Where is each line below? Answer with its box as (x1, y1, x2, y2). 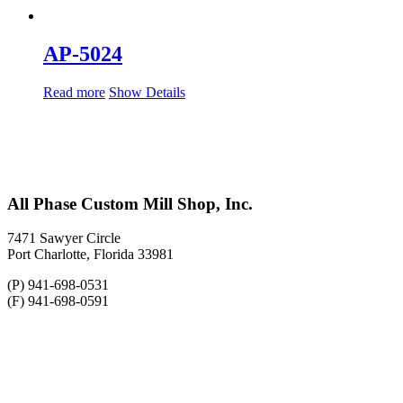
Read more (43, 85, 105, 100)
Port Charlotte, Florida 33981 (7, 246, 174, 263)
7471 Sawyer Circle (7, 230, 121, 246)
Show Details (109, 85, 185, 100)
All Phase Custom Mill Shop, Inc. (7, 193, 253, 213)
